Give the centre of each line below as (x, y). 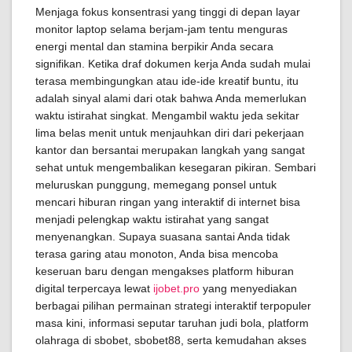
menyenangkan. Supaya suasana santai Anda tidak (163, 236)
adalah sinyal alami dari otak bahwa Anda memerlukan (171, 98)
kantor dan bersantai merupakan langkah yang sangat (170, 150)
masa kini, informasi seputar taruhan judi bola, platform (172, 323)
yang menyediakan (248, 288)
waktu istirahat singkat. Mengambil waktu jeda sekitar (167, 115)
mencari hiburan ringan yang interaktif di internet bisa (168, 202)
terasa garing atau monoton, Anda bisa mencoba (157, 254)
